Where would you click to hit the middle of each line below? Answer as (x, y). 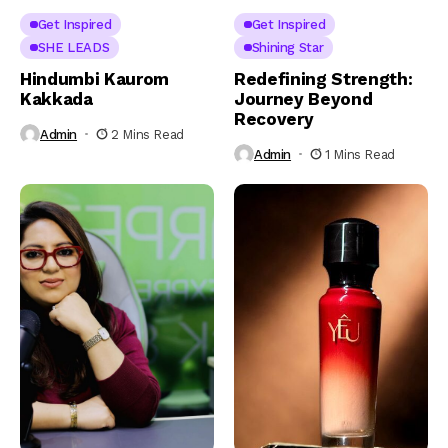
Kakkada (56, 99)
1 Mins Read (360, 154)
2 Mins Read (147, 134)
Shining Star (287, 48)
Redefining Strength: (323, 79)
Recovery (274, 119)
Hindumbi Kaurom (94, 79)
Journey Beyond (303, 99)
